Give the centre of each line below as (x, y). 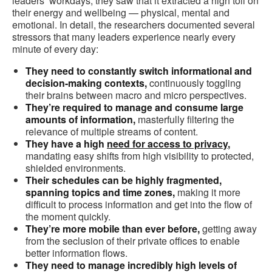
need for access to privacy (167, 144)
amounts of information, (80, 120)
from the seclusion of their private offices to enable (133, 241)
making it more (208, 192)
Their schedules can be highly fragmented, (124, 180)
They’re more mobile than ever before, (113, 229)
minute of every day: (55, 49)
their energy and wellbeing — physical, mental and (121, 13)
